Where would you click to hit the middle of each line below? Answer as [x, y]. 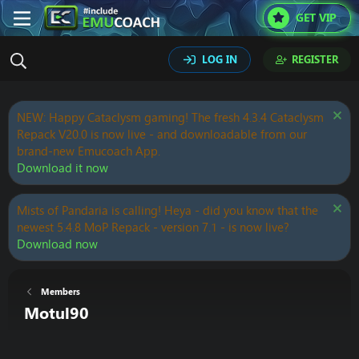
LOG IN [220, 59]
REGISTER [315, 59]
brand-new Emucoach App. [89, 151]
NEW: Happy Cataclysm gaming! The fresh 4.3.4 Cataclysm [170, 117]
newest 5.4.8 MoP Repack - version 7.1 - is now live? [153, 227]
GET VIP [316, 18]
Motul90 [56, 313]
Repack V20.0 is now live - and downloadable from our [162, 134]
